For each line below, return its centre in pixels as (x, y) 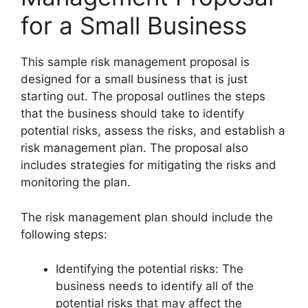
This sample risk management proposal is (135, 62)
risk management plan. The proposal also (134, 148)
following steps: (64, 234)
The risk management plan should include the (147, 217)
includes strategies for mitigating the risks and (148, 165)
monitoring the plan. (76, 183)
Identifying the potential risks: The (150, 269)
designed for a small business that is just (134, 79)
